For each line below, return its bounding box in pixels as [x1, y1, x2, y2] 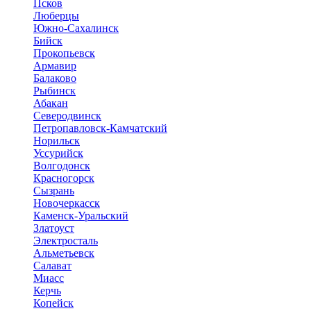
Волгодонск [33, 160, 90, 171]
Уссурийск [33, 147, 83, 159]
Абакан [33, 97, 68, 109]
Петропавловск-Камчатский [33, 122, 167, 134]
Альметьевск [33, 247, 94, 259]
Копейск [33, 297, 74, 309]
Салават [33, 260, 72, 271]
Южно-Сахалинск [33, 22, 119, 34]
